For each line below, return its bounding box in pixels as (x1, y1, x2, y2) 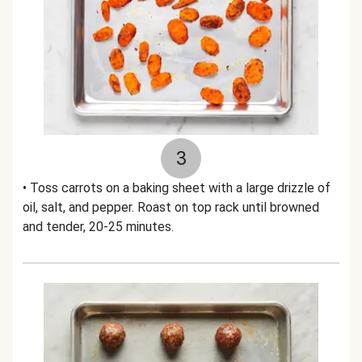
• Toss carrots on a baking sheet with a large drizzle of (23, 180, 330, 196)
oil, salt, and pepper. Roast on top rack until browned (23, 200, 319, 215)
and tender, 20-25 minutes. (23, 219, 174, 234)
